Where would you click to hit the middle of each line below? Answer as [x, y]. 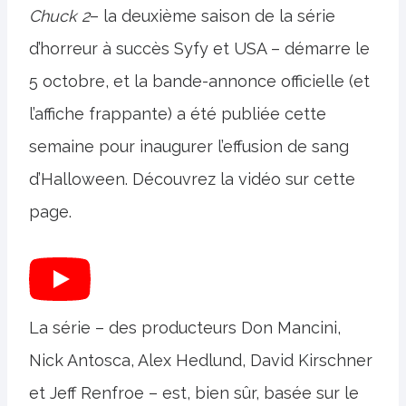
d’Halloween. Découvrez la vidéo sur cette [192, 179]
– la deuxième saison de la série [213, 16]
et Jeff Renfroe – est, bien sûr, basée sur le [194, 393]
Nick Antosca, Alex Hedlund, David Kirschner [201, 360]
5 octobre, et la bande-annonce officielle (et [199, 81]
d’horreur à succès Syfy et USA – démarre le [199, 48]
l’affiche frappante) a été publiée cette [178, 114]
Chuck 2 [59, 16]
